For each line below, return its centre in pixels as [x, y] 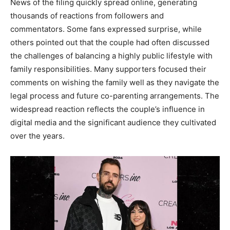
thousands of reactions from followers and [87, 15]
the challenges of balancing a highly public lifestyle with [111, 55]
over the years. [37, 136]
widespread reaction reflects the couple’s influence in [108, 109]
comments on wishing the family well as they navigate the [115, 82]
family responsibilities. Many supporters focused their [108, 69]
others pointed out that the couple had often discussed [110, 42]
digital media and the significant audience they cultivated [113, 122]
